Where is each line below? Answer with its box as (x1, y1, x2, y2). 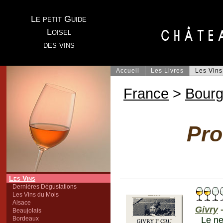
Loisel (46, 27, 71, 37)
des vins (43, 40, 75, 50)
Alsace (12, 199, 31, 206)
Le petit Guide (31, 14, 87, 24)
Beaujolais (12, 207, 41, 214)
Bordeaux (12, 215, 39, 222)
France (123, 85, 169, 102)
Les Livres (151, 67, 184, 74)
